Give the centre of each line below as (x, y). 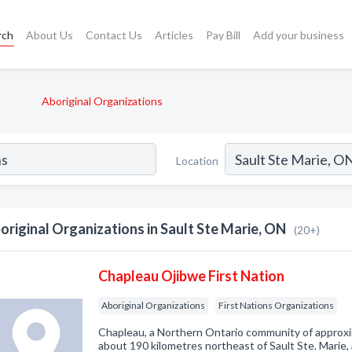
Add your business (299, 35)
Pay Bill (224, 35)
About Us (50, 35)
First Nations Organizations (277, 305)
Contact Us (114, 35)
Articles (174, 35)
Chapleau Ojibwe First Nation (192, 276)
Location (197, 160)
